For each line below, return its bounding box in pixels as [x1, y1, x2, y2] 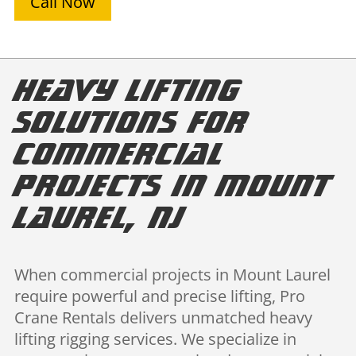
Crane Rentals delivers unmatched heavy [14, 307, 312, 329]
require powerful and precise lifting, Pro [14, 285, 305, 308]
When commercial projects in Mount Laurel [14, 264, 331, 286]
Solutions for [14, 101, 248, 141]
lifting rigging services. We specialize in [14, 328, 296, 350]
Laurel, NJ [14, 196, 184, 237]
